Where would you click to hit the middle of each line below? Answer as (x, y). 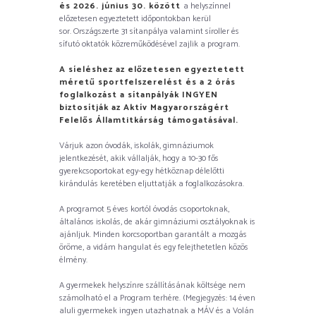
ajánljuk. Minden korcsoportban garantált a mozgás (153, 235)
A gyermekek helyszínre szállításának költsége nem (152, 286)
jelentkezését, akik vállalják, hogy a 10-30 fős (139, 159)
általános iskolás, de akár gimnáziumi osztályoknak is (157, 222)
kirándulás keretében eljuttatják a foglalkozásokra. (153, 184)
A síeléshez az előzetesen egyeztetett (152, 70)
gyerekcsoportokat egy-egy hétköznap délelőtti (142, 171)
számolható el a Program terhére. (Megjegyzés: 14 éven (157, 298)
